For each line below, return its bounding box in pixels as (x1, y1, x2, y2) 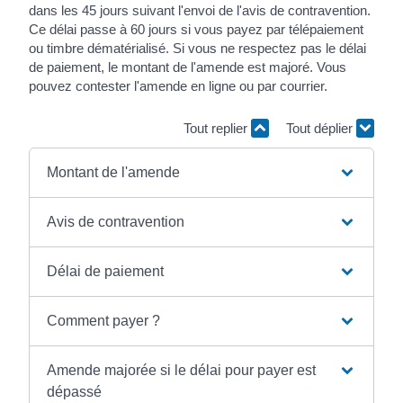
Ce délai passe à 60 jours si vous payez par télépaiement (29, 21, 364, 37)
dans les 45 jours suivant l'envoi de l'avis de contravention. (29, 2, 372, 18)
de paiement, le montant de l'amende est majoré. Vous (29, 58, 347, 75)
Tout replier (183, 121, 251, 136)
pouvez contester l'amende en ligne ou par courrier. (29, 77, 328, 94)
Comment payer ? (47, 312, 161, 328)
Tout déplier (285, 121, 356, 136)
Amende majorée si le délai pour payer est (47, 362, 317, 378)
